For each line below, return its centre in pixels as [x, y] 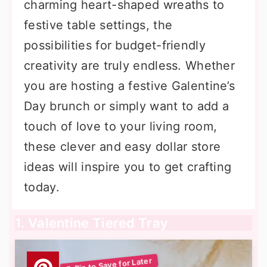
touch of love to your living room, [121, 126]
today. [42, 187]
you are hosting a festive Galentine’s [130, 86]
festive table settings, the [98, 25]
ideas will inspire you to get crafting [128, 167]
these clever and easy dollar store [122, 147]
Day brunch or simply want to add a [127, 106]
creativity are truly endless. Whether [130, 66]
